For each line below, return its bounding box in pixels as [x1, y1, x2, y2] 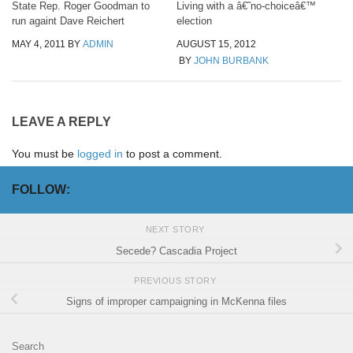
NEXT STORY [145, 225, 208, 235]
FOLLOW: [12, 182, 70, 196]
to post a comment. [123, 147, 222, 160]
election [176, 15, 212, 28]
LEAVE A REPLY [12, 114, 111, 128]
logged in [77, 147, 123, 160]
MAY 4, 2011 [12, 39, 65, 50]
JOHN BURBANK [194, 55, 269, 67]
